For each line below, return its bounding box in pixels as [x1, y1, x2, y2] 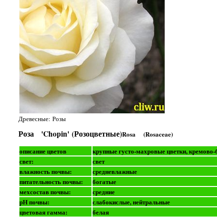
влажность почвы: [19, 166, 72, 176]
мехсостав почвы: [19, 186, 71, 196]
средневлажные [92, 166, 137, 176]
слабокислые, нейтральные [92, 197, 170, 206]
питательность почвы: [19, 176, 83, 186]
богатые [92, 176, 116, 186]
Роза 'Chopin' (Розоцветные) [18, 128, 122, 139]
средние [92, 186, 115, 196]
